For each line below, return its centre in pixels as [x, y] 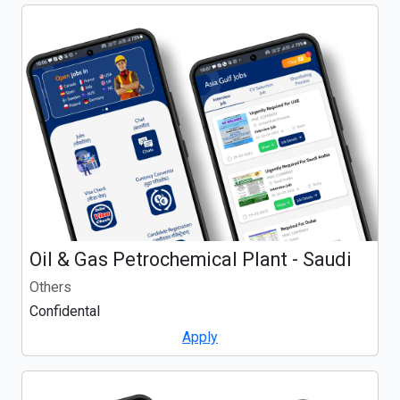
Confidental [65, 312]
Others [50, 287]
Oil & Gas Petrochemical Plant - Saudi [191, 260]
